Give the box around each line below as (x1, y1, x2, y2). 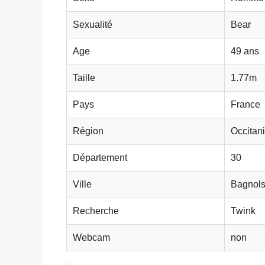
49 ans (231, 46, 259, 56)
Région (73, 125, 104, 136)
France (231, 99, 260, 109)
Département (73, 152, 127, 163)
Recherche (73, 205, 119, 216)
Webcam (73, 232, 110, 243)
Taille (73, 72, 95, 83)
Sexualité (73, 19, 112, 30)
